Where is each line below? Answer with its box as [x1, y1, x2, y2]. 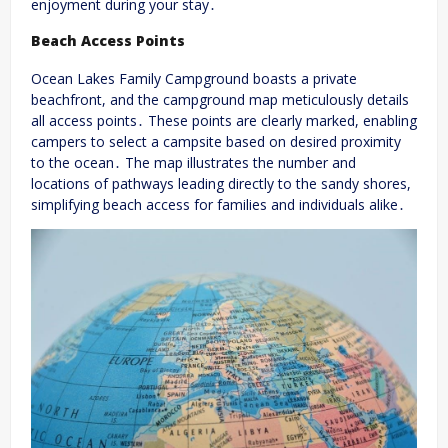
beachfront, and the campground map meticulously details [31, 89, 409, 109]
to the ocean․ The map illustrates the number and [31, 152, 356, 172]
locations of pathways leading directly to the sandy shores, [31, 173, 411, 193]
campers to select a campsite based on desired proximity [31, 131, 401, 151]
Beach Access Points [31, 31, 185, 51]
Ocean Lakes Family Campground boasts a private [31, 68, 357, 88]
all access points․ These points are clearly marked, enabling [31, 110, 417, 130]
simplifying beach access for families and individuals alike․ [31, 194, 405, 214]
